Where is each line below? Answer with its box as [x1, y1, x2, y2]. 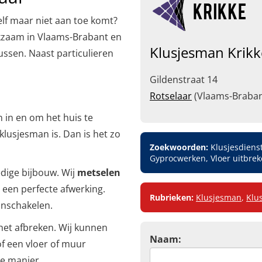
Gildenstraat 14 [150, 73, 218, 86]
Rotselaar [150, 89, 192, 102]
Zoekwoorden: [150, 142, 208, 153]
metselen [77, 166, 120, 179]
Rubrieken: [150, 192, 194, 203]
